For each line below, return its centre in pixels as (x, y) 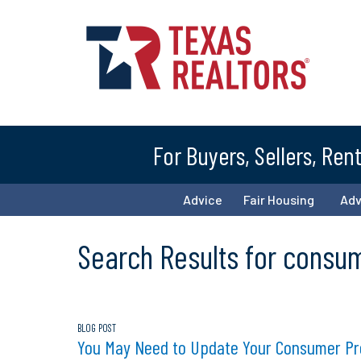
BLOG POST (97, 328)
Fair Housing (279, 199)
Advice (202, 199)
